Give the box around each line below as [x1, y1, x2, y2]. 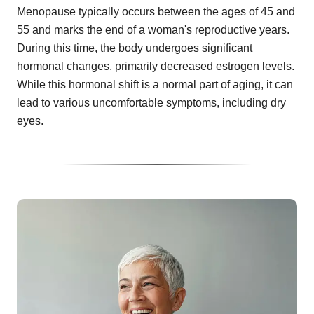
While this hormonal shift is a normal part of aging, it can [17, 78, 293, 90]
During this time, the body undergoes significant [17, 42, 252, 54]
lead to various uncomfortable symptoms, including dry [17, 97, 286, 109]
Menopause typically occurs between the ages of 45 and [17, 6, 295, 18]
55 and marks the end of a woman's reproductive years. [17, 24, 289, 36]
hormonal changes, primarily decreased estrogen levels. [17, 60, 294, 72]
